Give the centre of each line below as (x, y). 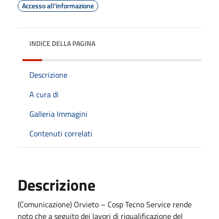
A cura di (44, 94)
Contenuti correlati (61, 133)
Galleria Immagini (58, 114)
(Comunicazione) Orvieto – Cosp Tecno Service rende (105, 204)
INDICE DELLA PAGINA (62, 43)
